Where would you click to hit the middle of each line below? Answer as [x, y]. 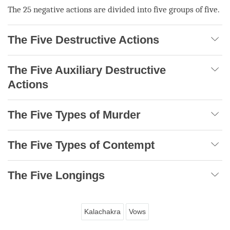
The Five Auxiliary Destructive [87, 70]
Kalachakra [102, 211]
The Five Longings [56, 175]
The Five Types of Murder [74, 114]
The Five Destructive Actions [83, 40]
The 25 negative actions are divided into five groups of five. [114, 9]
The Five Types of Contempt [81, 145]
